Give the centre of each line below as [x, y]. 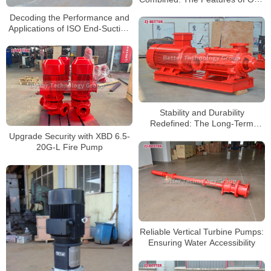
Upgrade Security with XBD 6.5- [69, 136]
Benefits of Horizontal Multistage [202, 134]
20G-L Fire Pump [69, 147]
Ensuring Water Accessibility [202, 243]
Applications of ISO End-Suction [69, 28]
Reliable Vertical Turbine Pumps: [202, 232]
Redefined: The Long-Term [202, 123]
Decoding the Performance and [69, 17]
